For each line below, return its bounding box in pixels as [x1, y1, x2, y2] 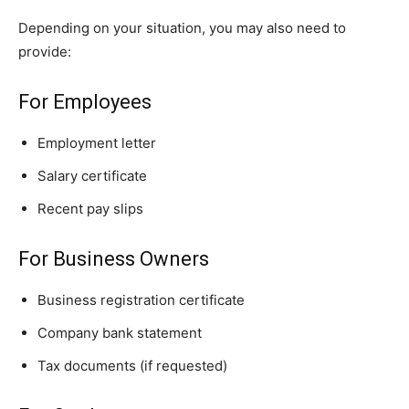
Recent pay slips [37, 200, 143, 218]
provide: [18, 43, 71, 61]
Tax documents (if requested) [37, 357, 227, 375]
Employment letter [37, 134, 156, 152]
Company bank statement [37, 324, 202, 342]
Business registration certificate [37, 291, 245, 309]
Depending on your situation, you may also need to [18, 19, 346, 37]
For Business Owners [18, 247, 209, 271]
